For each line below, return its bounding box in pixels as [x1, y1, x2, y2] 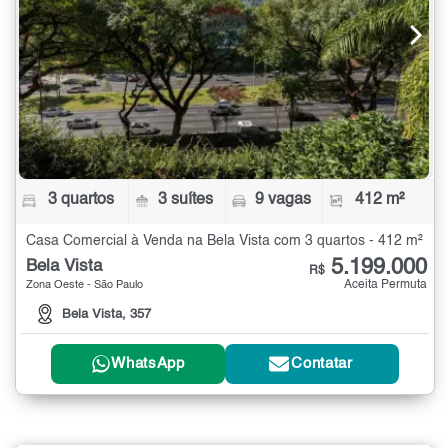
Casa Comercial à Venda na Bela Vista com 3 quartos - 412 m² [26, 233, 423, 248]
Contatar [291, 356, 353, 372]
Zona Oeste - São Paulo [26, 279, 143, 291]
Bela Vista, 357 [62, 307, 151, 321]
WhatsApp [111, 356, 185, 372]
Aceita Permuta [344, 278, 427, 291]
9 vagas [254, 191, 311, 208]
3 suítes [158, 191, 214, 208]
